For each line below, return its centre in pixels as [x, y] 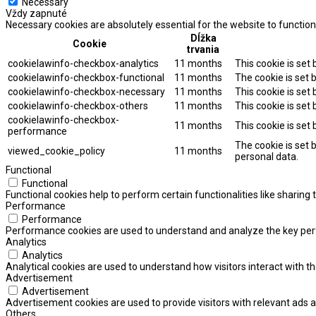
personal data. [267, 157]
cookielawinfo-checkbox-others [78, 106]
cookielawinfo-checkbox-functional [86, 78]
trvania [203, 50]
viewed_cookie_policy [56, 151]
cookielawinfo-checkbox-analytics [83, 64]
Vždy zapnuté [36, 14]
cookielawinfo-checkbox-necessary [86, 92]
